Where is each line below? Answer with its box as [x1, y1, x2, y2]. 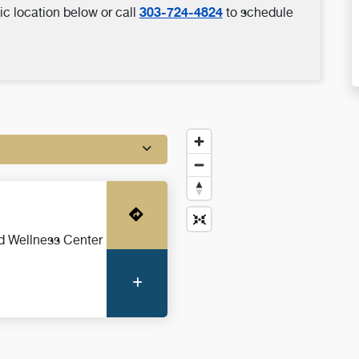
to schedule [222, 5, 293, 20]
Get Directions [183, 208, 272, 222]
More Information [182, 276, 288, 290]
